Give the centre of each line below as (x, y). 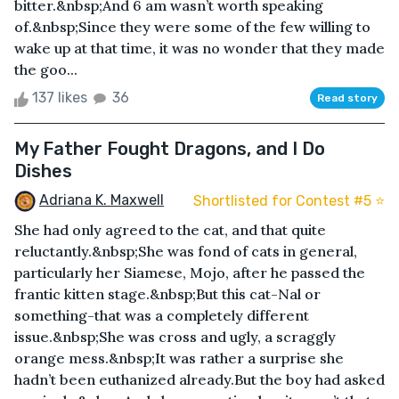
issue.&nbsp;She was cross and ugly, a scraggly (175, 337)
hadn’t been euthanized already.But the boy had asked (199, 380)
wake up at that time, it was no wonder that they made (199, 49)
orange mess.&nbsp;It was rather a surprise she (179, 358)
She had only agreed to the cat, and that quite (170, 230)
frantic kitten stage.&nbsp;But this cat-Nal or (167, 294)
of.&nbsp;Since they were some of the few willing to (192, 27)
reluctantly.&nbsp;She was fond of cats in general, (186, 252)
